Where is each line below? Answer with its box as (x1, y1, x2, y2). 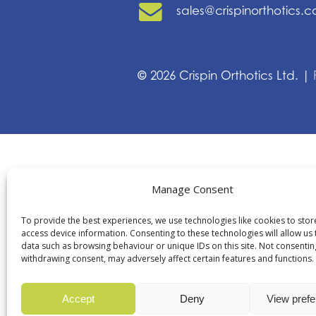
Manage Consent (151, 182, 233, 196)
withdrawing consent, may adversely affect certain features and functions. (21, 253, 314, 265)
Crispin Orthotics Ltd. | (176, 68, 314, 83)
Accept (61, 292, 95, 305)
